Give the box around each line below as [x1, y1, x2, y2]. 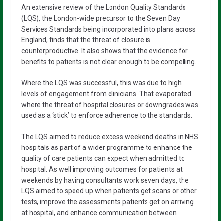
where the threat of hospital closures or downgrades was [21, 101, 198, 109]
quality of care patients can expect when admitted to [21, 154, 185, 162]
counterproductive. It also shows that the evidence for [21, 47, 188, 55]
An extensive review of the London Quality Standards [21, 3, 186, 11]
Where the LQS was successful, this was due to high [21, 79, 182, 87]
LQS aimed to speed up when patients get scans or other [21, 187, 197, 195]
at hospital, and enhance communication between [21, 209, 177, 217]
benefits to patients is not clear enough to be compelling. [21, 58, 196, 66]
